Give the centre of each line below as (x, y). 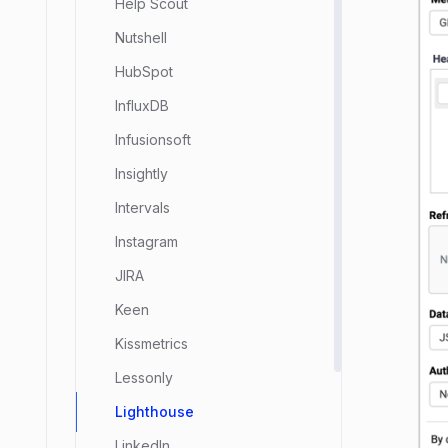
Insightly (141, 173)
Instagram (146, 241)
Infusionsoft (153, 139)
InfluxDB (142, 105)
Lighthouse (154, 411)
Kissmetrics (151, 343)
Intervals (142, 207)
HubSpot (144, 71)
